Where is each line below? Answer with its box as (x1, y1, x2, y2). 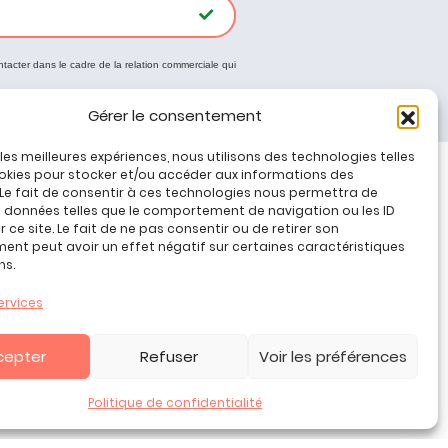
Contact (75, 268, 139, 289)
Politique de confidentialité (87, 394, 262, 411)
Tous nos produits (75, 193, 209, 214)
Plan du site (75, 243, 160, 264)
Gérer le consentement (87, 105, 262, 126)
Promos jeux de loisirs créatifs (75, 218, 292, 239)
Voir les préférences (258, 345, 407, 367)
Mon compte (75, 293, 171, 314)
